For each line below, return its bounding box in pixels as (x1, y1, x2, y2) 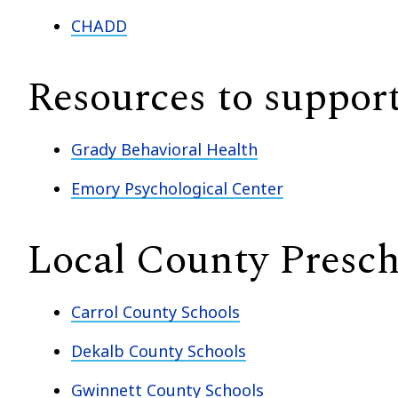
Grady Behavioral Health (71, 138, 258, 160)
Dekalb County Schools (71, 339, 246, 362)
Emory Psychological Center (71, 177, 283, 199)
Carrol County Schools (71, 300, 240, 322)
